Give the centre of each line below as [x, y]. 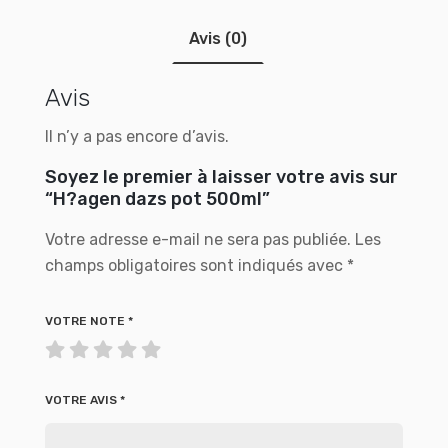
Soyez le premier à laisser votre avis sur [221, 177]
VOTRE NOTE [86, 321]
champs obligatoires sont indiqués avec [196, 265]
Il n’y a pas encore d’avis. [137, 136]
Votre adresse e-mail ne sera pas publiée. [198, 239]
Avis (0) [218, 38]
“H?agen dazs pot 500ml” [157, 199]
